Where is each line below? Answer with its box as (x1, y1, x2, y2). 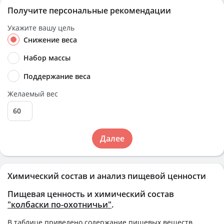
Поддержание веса (23, 71, 90, 81)
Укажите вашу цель (7, 23, 74, 32)
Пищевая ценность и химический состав (7, 188, 174, 199)
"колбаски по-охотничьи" (7, 198, 111, 210)
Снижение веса (23, 35, 77, 44)
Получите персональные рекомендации (7, 5, 171, 16)
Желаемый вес (7, 88, 58, 98)
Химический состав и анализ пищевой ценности (7, 170, 206, 181)
